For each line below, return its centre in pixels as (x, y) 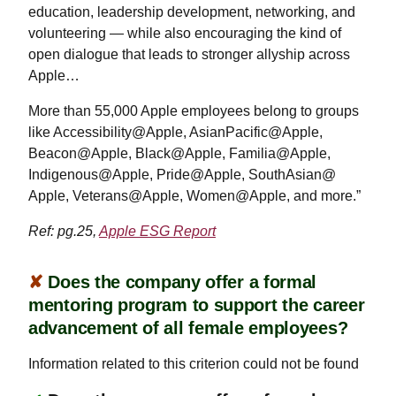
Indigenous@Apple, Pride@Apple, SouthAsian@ (182, 175)
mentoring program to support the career (197, 305)
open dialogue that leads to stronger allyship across (189, 54)
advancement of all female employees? (188, 328)
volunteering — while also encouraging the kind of (185, 33)
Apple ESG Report (157, 231)
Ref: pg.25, (64, 231)
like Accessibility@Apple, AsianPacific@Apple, (175, 132)
